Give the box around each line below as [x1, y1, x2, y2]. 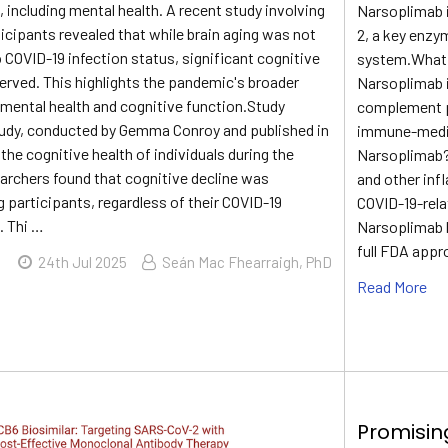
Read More [357, 277, 428, 296]
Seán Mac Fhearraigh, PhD [162, 253, 333, 271]
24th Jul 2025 [38, 253, 128, 271]
